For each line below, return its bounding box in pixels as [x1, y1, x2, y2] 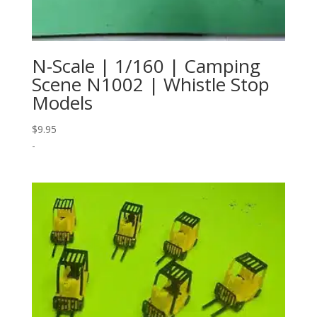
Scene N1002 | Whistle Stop [31, 71, 270, 97]
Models [31, 89, 93, 115]
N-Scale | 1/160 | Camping [31, 52, 260, 79]
